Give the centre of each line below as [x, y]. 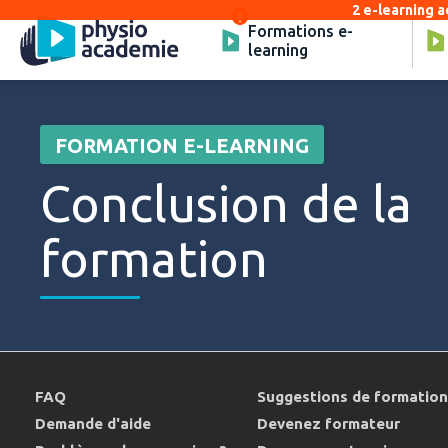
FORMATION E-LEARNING [182, 145]
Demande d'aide [93, 423]
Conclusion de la [226, 203]
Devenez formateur [328, 423]
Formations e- [300, 31]
